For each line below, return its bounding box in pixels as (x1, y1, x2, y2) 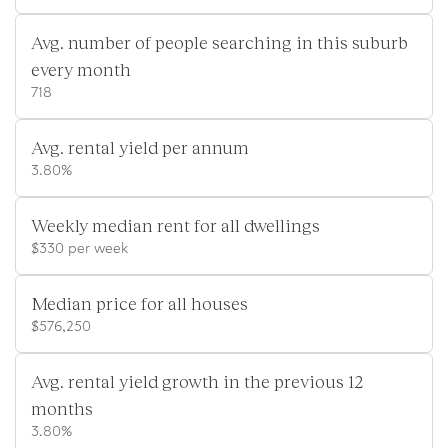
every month (31, 57, 131, 80)
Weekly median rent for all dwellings (31, 213, 320, 236)
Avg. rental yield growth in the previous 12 (31, 369, 363, 392)
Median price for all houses (31, 291, 248, 314)
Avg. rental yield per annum (31, 135, 249, 158)
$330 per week (31, 241, 128, 256)
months (31, 396, 93, 419)
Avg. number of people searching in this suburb (31, 30, 408, 53)
